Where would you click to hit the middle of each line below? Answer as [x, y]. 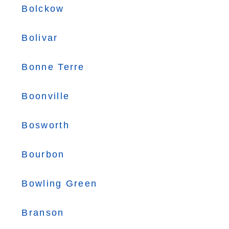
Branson [43, 213]
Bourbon [43, 154]
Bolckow [43, 9]
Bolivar [40, 38]
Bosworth [45, 125]
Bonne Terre [53, 67]
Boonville [46, 96]
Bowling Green [60, 184]
